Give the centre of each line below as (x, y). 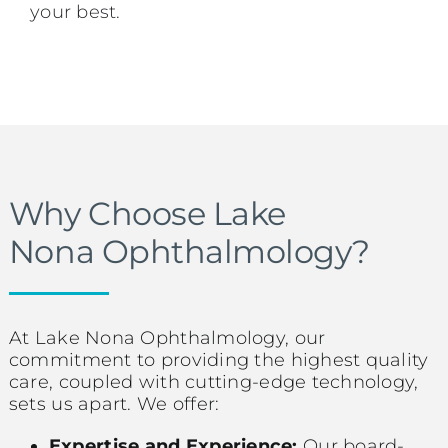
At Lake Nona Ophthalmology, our (167, 338)
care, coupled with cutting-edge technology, (213, 382)
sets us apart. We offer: (114, 404)
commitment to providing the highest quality (218, 360)
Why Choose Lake (147, 214)
